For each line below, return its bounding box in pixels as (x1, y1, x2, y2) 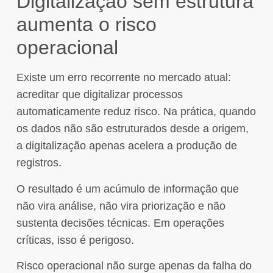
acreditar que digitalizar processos (16, 88, 183, 101)
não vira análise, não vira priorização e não (16, 199, 225, 212)
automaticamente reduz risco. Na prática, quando (16, 105, 256, 118)
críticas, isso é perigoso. (16, 233, 134, 246)
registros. (16, 157, 62, 169)
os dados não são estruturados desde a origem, (16, 122, 249, 135)
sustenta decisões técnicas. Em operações (16, 216, 224, 229)
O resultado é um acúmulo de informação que (16, 182, 239, 195)
